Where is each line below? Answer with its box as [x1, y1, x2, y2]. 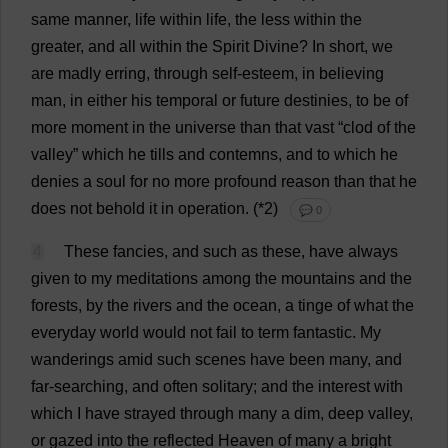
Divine [253, 38, 299, 55]
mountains [281, 270, 355, 287]
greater [31, 38, 80, 55]
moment [71, 119, 128, 136]
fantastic [293, 324, 352, 341]
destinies [284, 92, 348, 109]
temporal [156, 92, 218, 109]
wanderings [31, 351, 114, 368]
